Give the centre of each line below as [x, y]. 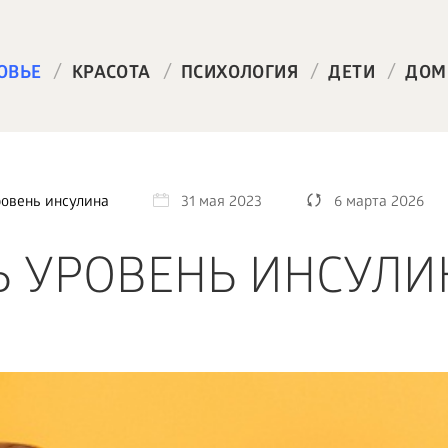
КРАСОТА [111, 74]
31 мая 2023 [221, 203]
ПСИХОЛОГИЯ [239, 74]
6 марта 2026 [378, 203]
